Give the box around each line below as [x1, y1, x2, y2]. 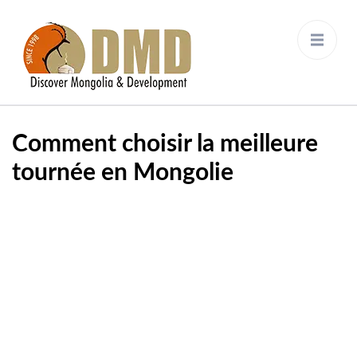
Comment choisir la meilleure [12, 132, 318, 156]
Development [207, 69, 273, 80]
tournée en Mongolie [12, 161, 233, 185]
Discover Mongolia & [207, 57, 310, 68]
